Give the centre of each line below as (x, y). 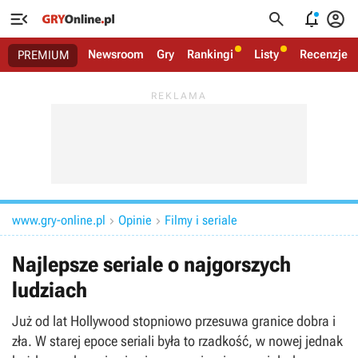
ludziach (50, 290)
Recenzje (324, 54)
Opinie (135, 220)
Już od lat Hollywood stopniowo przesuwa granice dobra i (174, 321)
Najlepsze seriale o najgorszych (151, 265)
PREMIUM (44, 55)
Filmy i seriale (201, 220)
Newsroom (116, 54)
